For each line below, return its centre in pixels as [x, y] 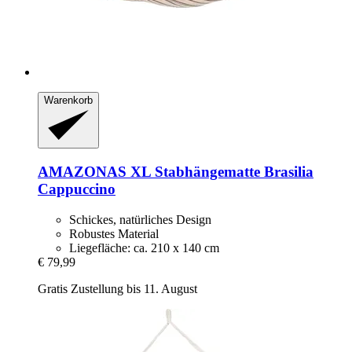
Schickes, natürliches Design [140, 219]
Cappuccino [77, 189]
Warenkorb [68, 100]
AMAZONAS [82, 172]
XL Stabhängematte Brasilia [220, 172]
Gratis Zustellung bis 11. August [117, 288]
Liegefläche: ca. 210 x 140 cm [144, 247]
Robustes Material [114, 233]
